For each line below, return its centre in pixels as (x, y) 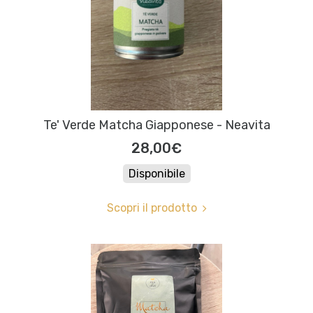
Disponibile (156, 174)
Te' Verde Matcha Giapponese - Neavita (156, 125)
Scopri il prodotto (152, 208)
